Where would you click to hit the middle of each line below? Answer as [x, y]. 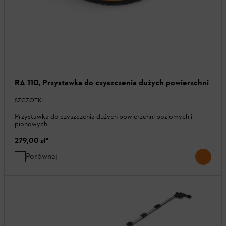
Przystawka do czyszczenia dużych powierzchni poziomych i [103, 116]
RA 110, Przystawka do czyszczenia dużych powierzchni [112, 82]
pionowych [31, 124]
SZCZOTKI [29, 100]
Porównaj [42, 156]
